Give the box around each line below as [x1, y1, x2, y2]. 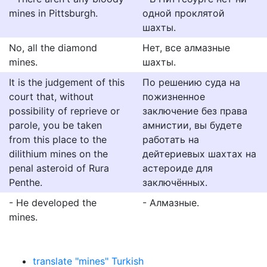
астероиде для [142, 162, 213, 174]
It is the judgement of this [9, 76, 125, 88]
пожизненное [142, 91, 205, 103]
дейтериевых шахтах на [142, 148, 256, 160]
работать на [142, 133, 199, 145]
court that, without [9, 91, 94, 103]
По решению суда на [142, 76, 240, 88]
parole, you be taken [9, 119, 102, 131]
